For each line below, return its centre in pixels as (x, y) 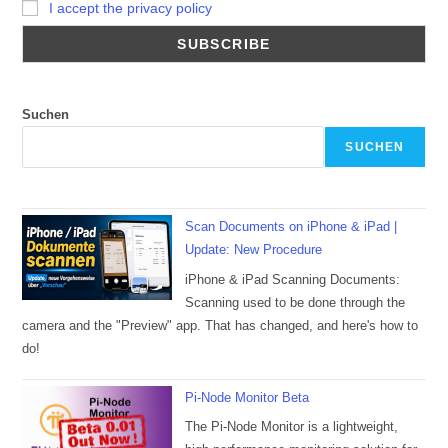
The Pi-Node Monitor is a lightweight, (292, 427)
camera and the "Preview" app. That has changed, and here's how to (220, 325)
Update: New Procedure (254, 250)
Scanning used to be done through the (295, 302)
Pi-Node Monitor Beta (247, 397)
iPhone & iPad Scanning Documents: (293, 279)
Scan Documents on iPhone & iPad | (291, 227)
